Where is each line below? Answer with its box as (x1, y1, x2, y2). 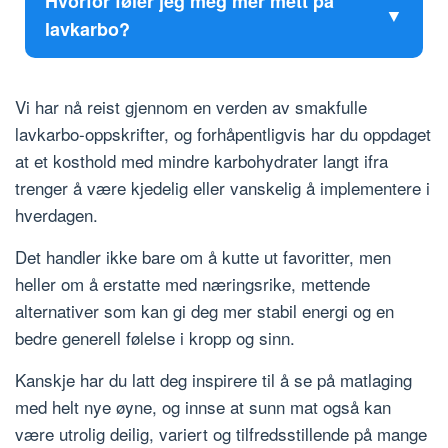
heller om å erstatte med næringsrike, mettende (15, 271, 370, 297)
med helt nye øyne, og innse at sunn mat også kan (15, 394, 391, 420)
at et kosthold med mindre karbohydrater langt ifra (15, 148, 388, 174)
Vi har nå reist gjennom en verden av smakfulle (15, 94, 367, 120)
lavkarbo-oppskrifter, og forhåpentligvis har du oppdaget (15, 121, 431, 147)
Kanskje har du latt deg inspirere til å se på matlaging (15, 367, 412, 393)
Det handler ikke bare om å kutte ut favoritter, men (15, 244, 391, 270)
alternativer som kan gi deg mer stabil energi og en (15, 298, 394, 324)
